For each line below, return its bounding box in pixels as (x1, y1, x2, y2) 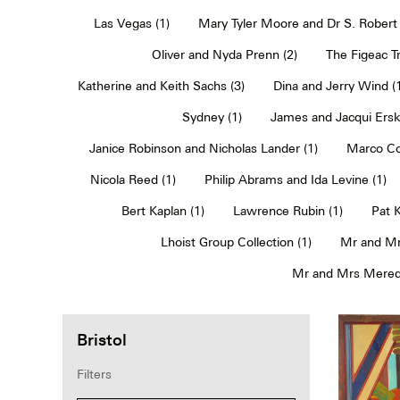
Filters (77, 366, 112, 381)
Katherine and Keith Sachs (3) (78, 78, 245, 93)
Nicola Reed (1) (89, 171, 176, 187)
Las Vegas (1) (93, 15, 170, 30)
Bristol (77, 329, 127, 349)
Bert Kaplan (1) (121, 203, 204, 218)
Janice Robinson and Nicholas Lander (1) (88, 140, 318, 155)
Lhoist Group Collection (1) (161, 234, 312, 249)
